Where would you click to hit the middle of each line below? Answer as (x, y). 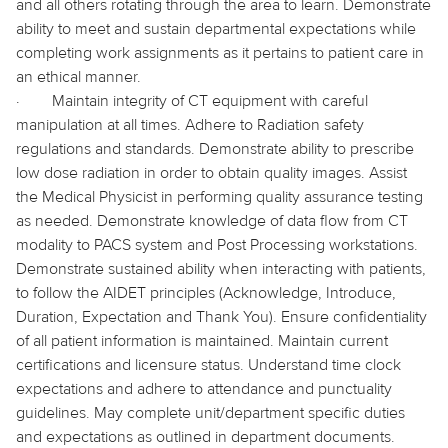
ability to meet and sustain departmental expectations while (216, 28)
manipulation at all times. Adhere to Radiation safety (190, 124)
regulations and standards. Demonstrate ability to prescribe (215, 148)
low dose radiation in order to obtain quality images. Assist (211, 172)
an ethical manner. (78, 76)
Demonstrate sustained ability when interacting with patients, (221, 268)
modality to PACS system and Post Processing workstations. (217, 244)
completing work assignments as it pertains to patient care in (220, 52)
